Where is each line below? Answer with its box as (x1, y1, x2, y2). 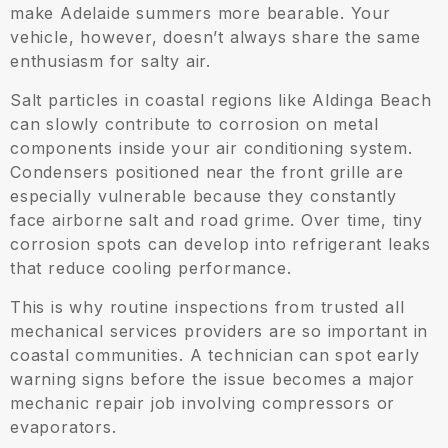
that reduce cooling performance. (10, 258, 292, 279)
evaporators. (10, 417, 117, 438)
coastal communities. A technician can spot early (10, 345, 420, 366)
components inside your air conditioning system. (10, 138, 413, 159)
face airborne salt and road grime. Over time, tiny (10, 210, 423, 231)
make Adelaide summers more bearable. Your (10, 3, 391, 24)
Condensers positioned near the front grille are (10, 162, 404, 183)
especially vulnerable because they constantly (10, 186, 397, 207)
